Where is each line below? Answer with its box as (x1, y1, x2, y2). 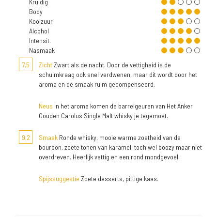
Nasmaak (29, 46, 55, 54)
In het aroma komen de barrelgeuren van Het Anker (53, 102, 193, 110)
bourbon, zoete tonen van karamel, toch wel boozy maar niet (39, 143, 202, 151)
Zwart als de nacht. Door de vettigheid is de (52, 61, 171, 69)
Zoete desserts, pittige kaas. (79, 174, 158, 183)
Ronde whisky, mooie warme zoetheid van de (58, 133, 181, 141)
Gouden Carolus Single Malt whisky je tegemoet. (39, 111, 168, 120)
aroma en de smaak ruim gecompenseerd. (39, 80, 155, 88)
